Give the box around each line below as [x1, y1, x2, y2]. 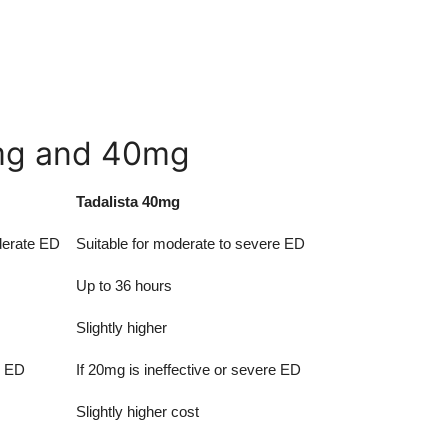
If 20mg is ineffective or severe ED [76, 360, 301, 378]
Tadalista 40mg [76, 192, 180, 210]
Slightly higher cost [76, 402, 199, 420]
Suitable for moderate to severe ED [76, 234, 305, 252]
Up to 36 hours [76, 276, 172, 294]
